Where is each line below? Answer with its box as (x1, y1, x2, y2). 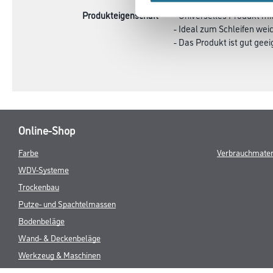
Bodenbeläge (18, 214, 65, 226)
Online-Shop (18, 122, 75, 137)
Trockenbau (18, 180, 59, 192)
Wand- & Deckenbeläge (18, 232, 101, 243)
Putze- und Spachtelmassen (18, 197, 116, 209)
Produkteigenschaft (82, 9, 158, 21)
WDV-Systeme (18, 163, 69, 175)
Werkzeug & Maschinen (18, 249, 101, 260)
